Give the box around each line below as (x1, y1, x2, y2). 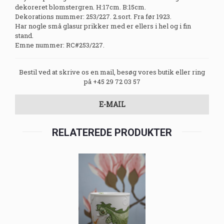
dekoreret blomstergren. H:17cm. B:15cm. (15, 2, 146, 12)
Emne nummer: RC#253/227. (15, 40, 104, 50)
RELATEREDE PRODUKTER (52, 126, 172, 139)
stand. (15, 31, 33, 40)
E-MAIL (98, 99, 125, 109)
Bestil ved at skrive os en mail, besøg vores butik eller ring (19, 67, 205, 77)
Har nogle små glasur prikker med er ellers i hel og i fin (15, 21, 191, 31)
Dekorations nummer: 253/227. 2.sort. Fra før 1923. (15, 12, 171, 21)
